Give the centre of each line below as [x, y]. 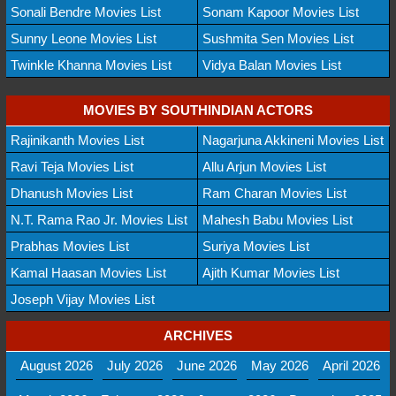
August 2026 [57, 365]
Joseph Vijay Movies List [83, 299]
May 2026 [280, 365]
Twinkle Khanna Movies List [91, 65]
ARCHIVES [198, 335]
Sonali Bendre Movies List [86, 11]
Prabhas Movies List [70, 246]
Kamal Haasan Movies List [88, 272]
